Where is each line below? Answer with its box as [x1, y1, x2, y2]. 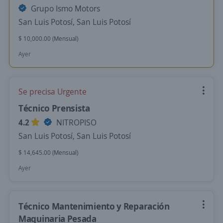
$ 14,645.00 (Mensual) [18, 148, 78, 157]
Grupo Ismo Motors [29, 3, 100, 14]
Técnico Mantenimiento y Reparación [18, 200, 170, 212]
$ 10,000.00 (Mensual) [18, 34, 78, 43]
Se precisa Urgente [18, 86, 87, 97]
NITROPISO [54, 117, 97, 128]
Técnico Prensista [18, 102, 90, 114]
